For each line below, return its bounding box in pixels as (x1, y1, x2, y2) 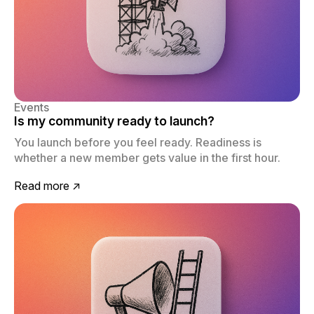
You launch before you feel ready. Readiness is (14, 135, 261, 150)
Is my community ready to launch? (14, 114, 214, 129)
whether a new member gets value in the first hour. (14, 151, 280, 165)
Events (14, 100, 49, 115)
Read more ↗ (14, 179, 81, 193)
